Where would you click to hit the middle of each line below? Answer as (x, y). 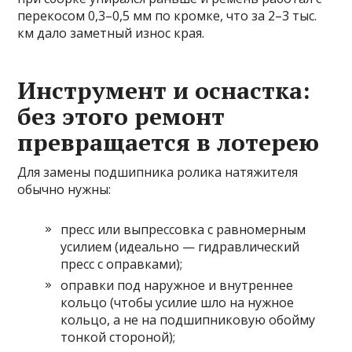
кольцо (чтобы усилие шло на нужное (178, 303)
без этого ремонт (121, 117)
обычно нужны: (64, 190)
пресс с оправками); (122, 264)
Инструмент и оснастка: (164, 91)
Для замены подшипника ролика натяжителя (158, 172)
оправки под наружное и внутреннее (177, 286)
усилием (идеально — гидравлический (180, 247)
